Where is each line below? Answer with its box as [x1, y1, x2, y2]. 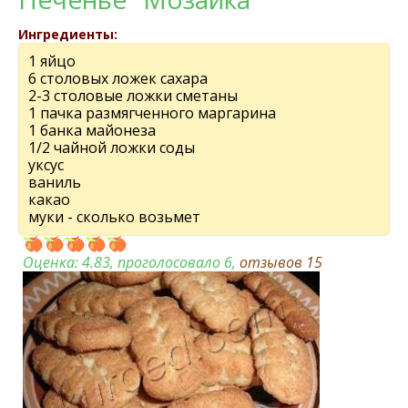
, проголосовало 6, [110, 252, 240, 272]
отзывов [240, 252, 306, 272]
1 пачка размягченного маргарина [28, 103, 276, 123]
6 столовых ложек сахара [28, 68, 208, 88]
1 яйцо [28, 51, 76, 71]
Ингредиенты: [18, 25, 117, 43]
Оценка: [23, 252, 82, 272]
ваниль [28, 172, 81, 192]
